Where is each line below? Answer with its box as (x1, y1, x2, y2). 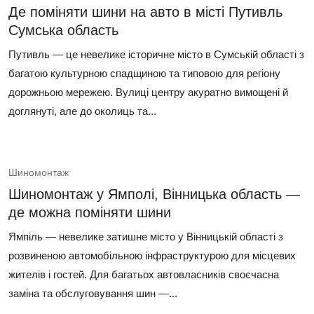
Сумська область (8, 22, 118, 38)
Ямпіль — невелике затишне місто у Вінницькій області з (8, 231, 283, 243)
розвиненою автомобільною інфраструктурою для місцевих (8, 250, 296, 261)
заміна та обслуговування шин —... (8, 287, 177, 299)
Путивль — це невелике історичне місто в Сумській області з (8, 48, 304, 60)
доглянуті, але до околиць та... (8, 105, 156, 117)
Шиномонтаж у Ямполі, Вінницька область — (8, 186, 300, 202)
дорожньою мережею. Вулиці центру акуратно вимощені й (8, 86, 288, 98)
